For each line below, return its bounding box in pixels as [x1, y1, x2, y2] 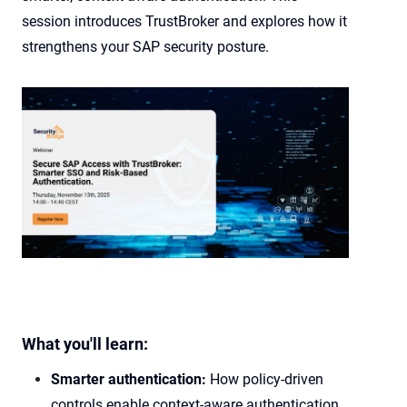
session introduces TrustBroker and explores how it [22, 13, 347, 30]
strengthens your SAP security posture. [22, 38, 269, 55]
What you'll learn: [22, 333, 148, 353]
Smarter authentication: [51, 370, 206, 388]
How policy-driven [206, 370, 323, 388]
